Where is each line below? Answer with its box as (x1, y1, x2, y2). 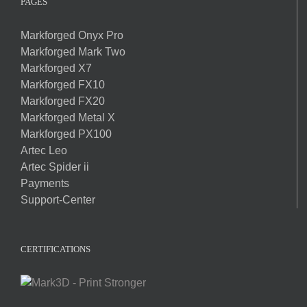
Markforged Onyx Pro (21, 29, 123, 41)
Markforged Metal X (21, 112, 115, 123)
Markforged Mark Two (21, 46, 125, 58)
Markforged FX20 (21, 95, 105, 107)
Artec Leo (21, 145, 67, 156)
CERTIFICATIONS (21, 244, 90, 254)
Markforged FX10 (21, 79, 105, 90)
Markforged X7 (21, 62, 92, 74)
